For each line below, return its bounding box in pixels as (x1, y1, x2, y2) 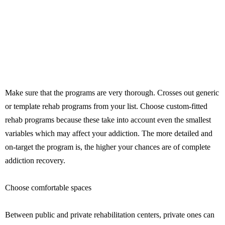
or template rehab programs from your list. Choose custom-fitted (5, 102, 207, 110)
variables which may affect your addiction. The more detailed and (5, 129, 212, 138)
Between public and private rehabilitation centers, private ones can (5, 210, 214, 219)
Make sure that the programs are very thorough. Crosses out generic (5, 88, 219, 97)
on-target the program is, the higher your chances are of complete (5, 143, 210, 151)
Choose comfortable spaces (5, 183, 91, 192)
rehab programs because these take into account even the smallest (5, 116, 211, 124)
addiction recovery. (5, 156, 65, 165)
